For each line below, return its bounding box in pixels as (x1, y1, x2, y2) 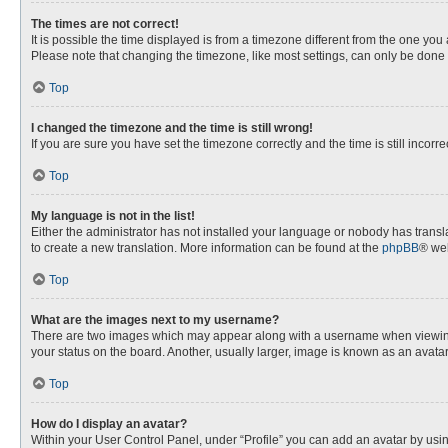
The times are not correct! (31, 17, 179, 31)
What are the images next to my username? (31, 313, 279, 327)
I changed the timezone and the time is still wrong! (31, 121, 313, 135)
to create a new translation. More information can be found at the (31, 241, 382, 255)
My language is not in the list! (31, 209, 195, 223)
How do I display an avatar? (31, 417, 187, 431)
